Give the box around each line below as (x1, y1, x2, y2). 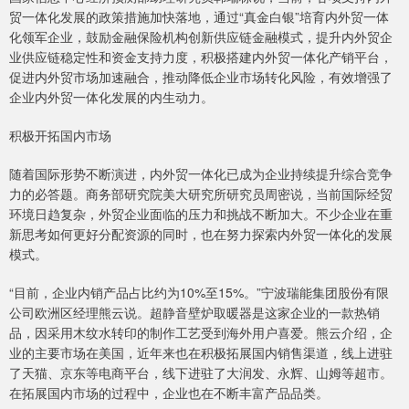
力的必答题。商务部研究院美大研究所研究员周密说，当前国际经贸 (9, 184, 393, 204)
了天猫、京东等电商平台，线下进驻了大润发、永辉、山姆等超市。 (9, 363, 393, 383)
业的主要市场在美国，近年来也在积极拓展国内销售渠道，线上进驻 (9, 343, 393, 362)
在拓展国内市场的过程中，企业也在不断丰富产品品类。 (9, 383, 329, 403)
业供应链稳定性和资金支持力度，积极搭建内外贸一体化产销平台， (9, 47, 393, 67)
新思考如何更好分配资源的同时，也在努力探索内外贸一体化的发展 (9, 225, 393, 244)
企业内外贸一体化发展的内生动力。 (9, 88, 214, 107)
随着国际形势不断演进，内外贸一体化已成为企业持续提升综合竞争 (9, 164, 393, 184)
